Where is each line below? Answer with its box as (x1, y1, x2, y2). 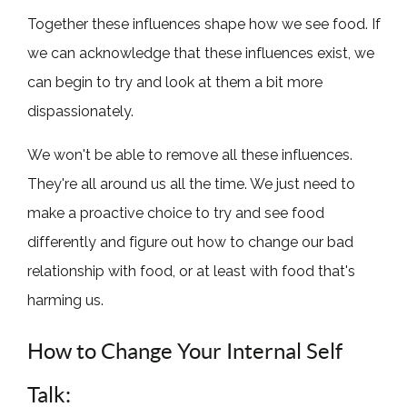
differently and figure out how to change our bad (27, 233, 354, 251)
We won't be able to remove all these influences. (27, 145, 353, 164)
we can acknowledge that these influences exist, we (27, 44, 375, 62)
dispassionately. (27, 102, 134, 120)
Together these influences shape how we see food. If (27, 15, 382, 33)
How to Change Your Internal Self (27, 338, 343, 363)
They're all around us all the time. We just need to (27, 174, 356, 193)
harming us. (27, 291, 104, 309)
